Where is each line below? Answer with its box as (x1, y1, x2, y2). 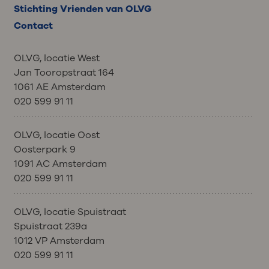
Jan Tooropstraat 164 (13, 65, 114, 79)
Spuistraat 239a (13, 219, 87, 233)
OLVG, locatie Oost (13, 128, 100, 142)
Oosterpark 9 (13, 142, 76, 156)
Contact (13, 19, 53, 33)
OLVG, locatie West (13, 51, 100, 65)
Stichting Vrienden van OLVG (13, 2, 151, 16)
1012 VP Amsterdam (13, 234, 104, 247)
